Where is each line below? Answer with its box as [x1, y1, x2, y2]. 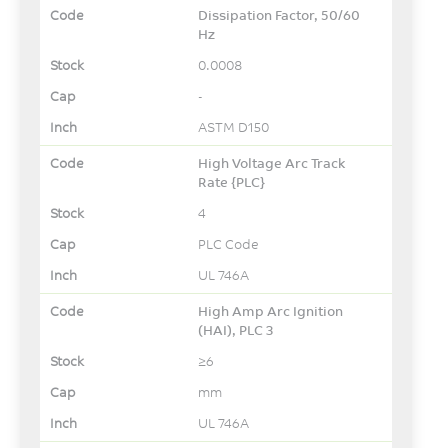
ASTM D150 [198, 118, 270, 135]
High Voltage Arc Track [198, 154, 346, 171]
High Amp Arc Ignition [198, 302, 344, 319]
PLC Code [198, 235, 260, 252]
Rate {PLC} [198, 173, 266, 190]
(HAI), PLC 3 [198, 321, 275, 338]
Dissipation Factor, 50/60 [198, 6, 361, 23]
